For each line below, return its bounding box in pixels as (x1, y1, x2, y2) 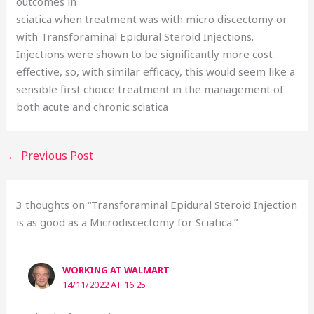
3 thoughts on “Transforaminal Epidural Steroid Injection (16, 197, 298, 212)
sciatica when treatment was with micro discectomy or (16, 11, 288, 26)
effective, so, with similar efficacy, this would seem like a (16, 64, 296, 78)
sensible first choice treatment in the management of (16, 81, 285, 96)
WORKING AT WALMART (62, 263, 170, 276)
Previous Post (18, 147, 94, 163)
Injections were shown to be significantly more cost (16, 46, 273, 61)
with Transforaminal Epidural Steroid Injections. (16, 29, 254, 43)
